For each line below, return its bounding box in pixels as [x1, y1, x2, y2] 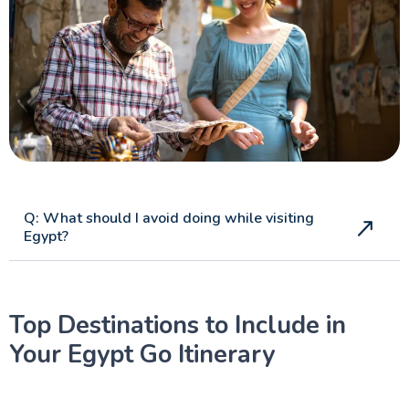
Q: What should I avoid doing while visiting [23, 208, 314, 228]
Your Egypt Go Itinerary [8, 337, 275, 372]
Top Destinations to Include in [8, 308, 346, 342]
